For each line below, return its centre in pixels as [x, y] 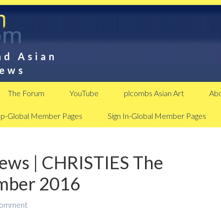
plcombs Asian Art [154, 93]
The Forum [26, 93]
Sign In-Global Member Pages [157, 116]
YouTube [84, 93]
